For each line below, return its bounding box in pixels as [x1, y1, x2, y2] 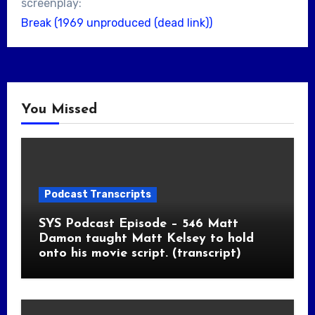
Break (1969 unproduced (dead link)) [20, 15, 212, 30]
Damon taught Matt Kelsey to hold [38, 231, 254, 245]
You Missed [20, 102, 97, 117]
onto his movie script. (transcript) [38, 246, 241, 260]
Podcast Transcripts [44, 188, 151, 200]
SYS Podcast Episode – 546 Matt [38, 217, 238, 231]
